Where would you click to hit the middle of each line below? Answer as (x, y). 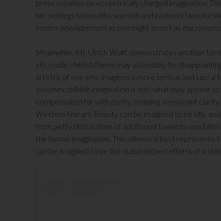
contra (47, 28)
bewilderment (84, 28)
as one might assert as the (152, 28)
